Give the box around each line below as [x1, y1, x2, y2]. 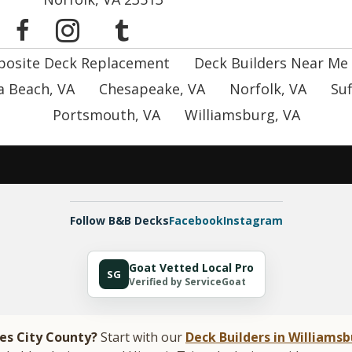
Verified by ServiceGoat [128, 274, 246, 288]
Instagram [222, 213, 283, 229]
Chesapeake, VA [99, 79, 205, 99]
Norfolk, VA [229, 79, 306, 99]
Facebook [168, 213, 223, 229]
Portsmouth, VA [53, 105, 160, 125]
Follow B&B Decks [69, 213, 169, 229]
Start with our [97, 328, 185, 346]
